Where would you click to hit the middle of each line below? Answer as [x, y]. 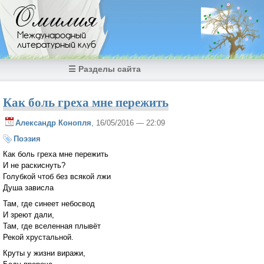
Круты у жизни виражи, [44, 253]
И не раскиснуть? [34, 166]
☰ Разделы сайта [105, 69]
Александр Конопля [53, 123]
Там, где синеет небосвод [49, 204]
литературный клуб [57, 45]
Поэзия [27, 138]
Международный [52, 36]
